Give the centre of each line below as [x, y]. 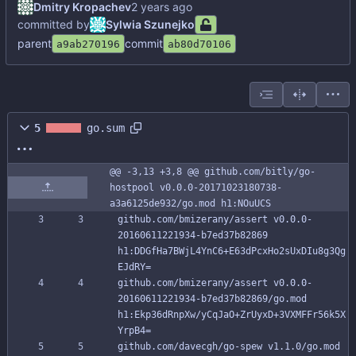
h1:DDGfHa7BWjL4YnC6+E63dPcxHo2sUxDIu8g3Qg [232, 252]
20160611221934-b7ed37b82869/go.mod [212, 299]
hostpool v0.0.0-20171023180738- [196, 188]
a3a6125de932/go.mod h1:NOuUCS [190, 204]
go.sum [106, 128]
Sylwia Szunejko [150, 25]
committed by [54, 25]
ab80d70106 [199, 44]
